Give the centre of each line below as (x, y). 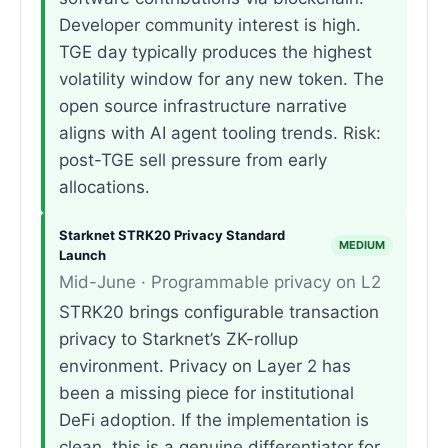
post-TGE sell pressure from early (193, 160)
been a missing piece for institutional (207, 393)
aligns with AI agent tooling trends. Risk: (220, 133)
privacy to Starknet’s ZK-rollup (179, 339)
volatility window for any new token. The (222, 79)
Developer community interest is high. (210, 25)
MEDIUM (362, 244)
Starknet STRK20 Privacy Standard (172, 235)
